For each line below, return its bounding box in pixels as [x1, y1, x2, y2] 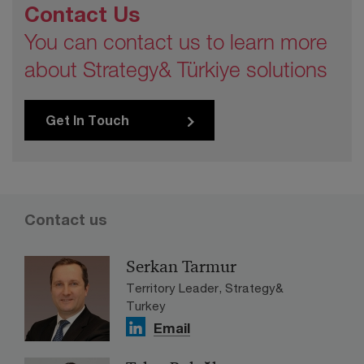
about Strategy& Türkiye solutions [24, 57, 327, 83]
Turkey [126, 298, 166, 314]
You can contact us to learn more [24, 29, 327, 55]
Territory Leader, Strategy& [126, 280, 284, 296]
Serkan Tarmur [126, 256, 236, 278]
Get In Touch [45, 112, 129, 128]
